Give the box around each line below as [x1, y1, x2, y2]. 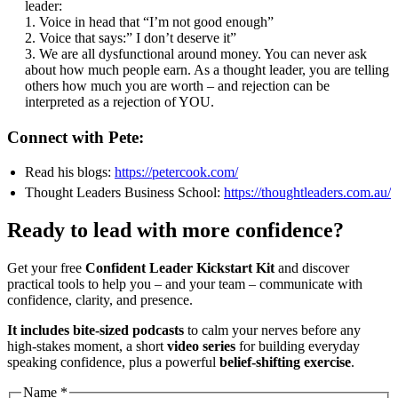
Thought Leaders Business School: [25, 184, 224, 200]
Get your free [7, 259, 85, 275]
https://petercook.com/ [115, 163, 238, 179]
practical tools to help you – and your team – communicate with [7, 275, 362, 291]
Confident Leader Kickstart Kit [85, 259, 275, 275]
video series [167, 338, 235, 354]
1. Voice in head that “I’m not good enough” [25, 13, 274, 29]
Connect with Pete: [7, 127, 144, 147]
